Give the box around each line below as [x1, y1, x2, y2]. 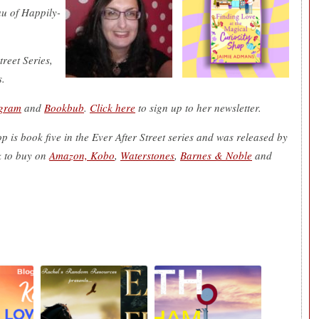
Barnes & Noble [180, 147, 252, 162]
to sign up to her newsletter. [135, 100, 265, 115]
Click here [90, 100, 135, 115]
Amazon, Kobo [49, 147, 115, 162]
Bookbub [44, 100, 84, 115]
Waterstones [120, 147, 174, 162]
